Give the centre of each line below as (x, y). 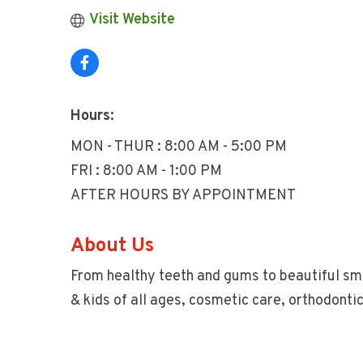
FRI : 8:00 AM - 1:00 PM (146, 171)
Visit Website (132, 20)
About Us (112, 246)
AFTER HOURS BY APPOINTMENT (183, 196)
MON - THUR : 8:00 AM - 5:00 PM (179, 147)
